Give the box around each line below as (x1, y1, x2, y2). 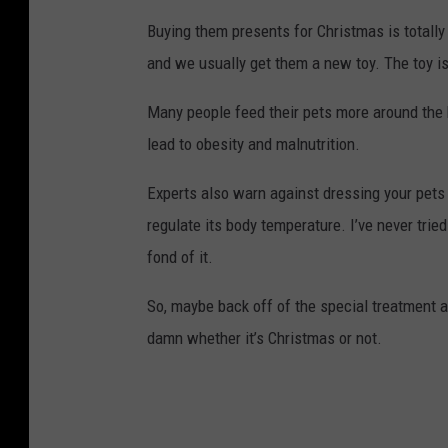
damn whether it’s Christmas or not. (147, 327, 382, 348)
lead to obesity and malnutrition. (147, 133, 360, 154)
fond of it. (147, 246, 213, 267)
